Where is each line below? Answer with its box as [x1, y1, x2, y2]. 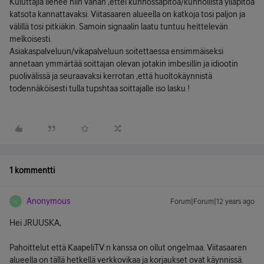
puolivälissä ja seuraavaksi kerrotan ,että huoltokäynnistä [9, 71, 212, 81]
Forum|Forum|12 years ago [170, 197, 255, 206]
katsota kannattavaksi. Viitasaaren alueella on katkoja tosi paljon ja [9, 9, 245, 19]
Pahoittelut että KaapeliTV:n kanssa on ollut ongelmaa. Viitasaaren [9, 243, 247, 252]
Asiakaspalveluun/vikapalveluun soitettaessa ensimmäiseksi [9, 47, 223, 56]
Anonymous [27, 196, 70, 206]
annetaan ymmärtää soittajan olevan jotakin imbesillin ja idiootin [9, 59, 238, 68]
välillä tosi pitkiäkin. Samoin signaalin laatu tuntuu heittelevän [9, 22, 228, 31]
